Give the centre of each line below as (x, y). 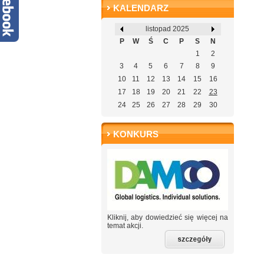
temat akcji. (125, 226)
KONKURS (136, 134)
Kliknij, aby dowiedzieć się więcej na (168, 217)
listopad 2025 (167, 29)
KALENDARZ (141, 8)
